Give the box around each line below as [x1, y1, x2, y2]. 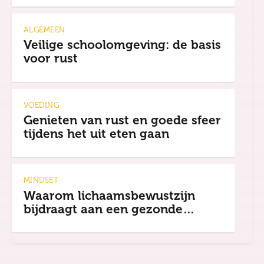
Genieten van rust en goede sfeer [24, 113, 221, 128]
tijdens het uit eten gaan [24, 127, 169, 141]
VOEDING [24, 101, 60, 110]
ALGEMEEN [24, 25, 65, 34]
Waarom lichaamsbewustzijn [24, 188, 195, 203]
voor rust [24, 51, 78, 66]
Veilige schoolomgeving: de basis [24, 38, 221, 52]
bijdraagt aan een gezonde [24, 202, 183, 216]
